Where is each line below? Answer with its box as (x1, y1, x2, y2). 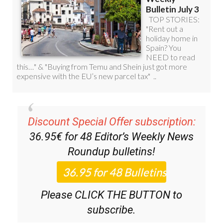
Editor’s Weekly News (95, 130, 194, 143)
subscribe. (87, 204, 136, 217)
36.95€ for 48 (29, 130, 95, 143)
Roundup (68, 145, 110, 158)
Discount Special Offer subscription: (27, 115, 196, 128)
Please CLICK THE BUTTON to (41, 189, 182, 202)
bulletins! (110, 145, 155, 158)
